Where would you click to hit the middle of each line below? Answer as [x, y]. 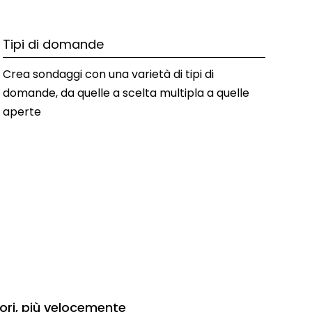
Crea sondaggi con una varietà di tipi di [109, 74]
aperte [22, 111]
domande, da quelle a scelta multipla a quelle [126, 93]
